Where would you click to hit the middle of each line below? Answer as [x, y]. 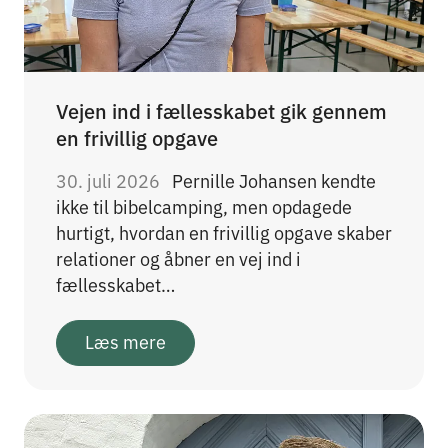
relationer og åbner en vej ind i [178, 258]
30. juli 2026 [110, 180]
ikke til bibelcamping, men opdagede [204, 206]
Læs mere [125, 341]
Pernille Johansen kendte [274, 180]
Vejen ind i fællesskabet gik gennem [221, 110]
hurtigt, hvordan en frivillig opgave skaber [224, 232]
